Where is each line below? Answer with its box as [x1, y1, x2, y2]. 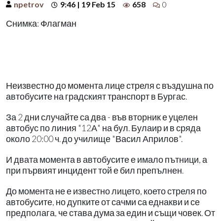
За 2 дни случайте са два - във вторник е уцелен [6, 111, 198, 122]
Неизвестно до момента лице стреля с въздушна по [6, 80, 214, 91]
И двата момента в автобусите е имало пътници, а [6, 154, 207, 165]
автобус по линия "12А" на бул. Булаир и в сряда [6, 122, 201, 133]
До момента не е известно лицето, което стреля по [6, 185, 207, 196]
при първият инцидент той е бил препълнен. [6, 165, 184, 176]
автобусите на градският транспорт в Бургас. [6, 91, 187, 102]
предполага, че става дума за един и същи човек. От [6, 207, 215, 218]
